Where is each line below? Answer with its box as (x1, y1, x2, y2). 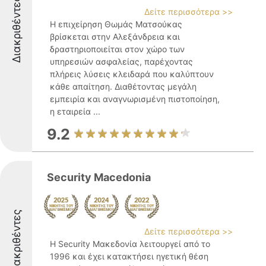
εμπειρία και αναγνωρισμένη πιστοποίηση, (50, 94, 220, 104)
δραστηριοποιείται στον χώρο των (50, 44, 185, 54)
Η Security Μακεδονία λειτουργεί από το (50, 239, 210, 249)
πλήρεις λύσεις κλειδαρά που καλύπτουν (50, 69, 214, 79)
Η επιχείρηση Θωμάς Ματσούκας (50, 19, 182, 29)
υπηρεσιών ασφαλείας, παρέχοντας (50, 56, 193, 66)
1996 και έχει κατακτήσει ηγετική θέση (50, 251, 208, 261)
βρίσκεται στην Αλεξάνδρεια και (50, 31, 180, 42)
